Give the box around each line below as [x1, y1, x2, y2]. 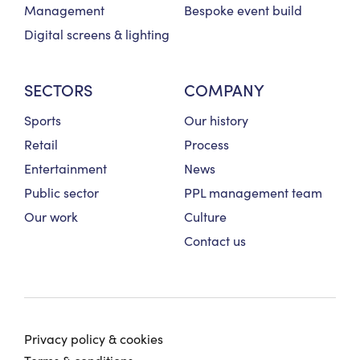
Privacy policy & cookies [24, 329, 163, 347]
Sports [24, 111, 61, 129]
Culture [184, 207, 227, 225]
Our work [24, 207, 78, 225]
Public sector [24, 183, 99, 201]
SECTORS [24, 77, 92, 100]
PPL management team [184, 183, 322, 201]
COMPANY [184, 77, 264, 100]
